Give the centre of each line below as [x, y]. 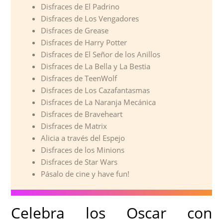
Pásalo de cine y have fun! [85, 174]
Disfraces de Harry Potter [84, 43]
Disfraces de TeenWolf [79, 78]
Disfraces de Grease [75, 31]
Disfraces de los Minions [83, 150]
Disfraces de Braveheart [82, 114]
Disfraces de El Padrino [80, 7]
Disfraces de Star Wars [79, 162]
